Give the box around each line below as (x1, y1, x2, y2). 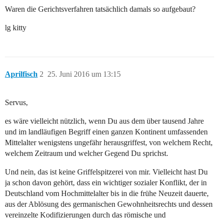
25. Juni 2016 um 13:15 (47, 70, 121, 79)
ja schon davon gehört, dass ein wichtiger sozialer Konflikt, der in (5, 178, 207, 187)
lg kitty (5, 23, 26, 32)
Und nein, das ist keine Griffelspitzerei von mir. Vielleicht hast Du (5, 168, 208, 176)
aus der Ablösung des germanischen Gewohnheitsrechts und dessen (5, 200, 213, 209)
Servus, (5, 98, 28, 107)
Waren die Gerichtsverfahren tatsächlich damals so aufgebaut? (5, 5, 196, 14)
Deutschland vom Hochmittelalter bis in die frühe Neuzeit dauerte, (5, 189, 209, 198)
